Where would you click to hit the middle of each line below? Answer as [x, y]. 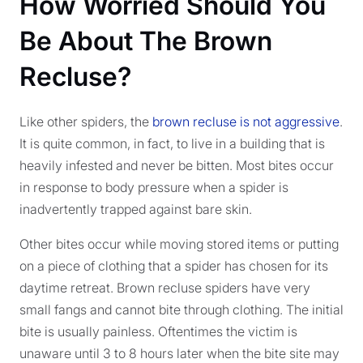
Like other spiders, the [86, 122]
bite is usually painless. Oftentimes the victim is [158, 331]
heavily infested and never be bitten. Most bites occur [177, 165]
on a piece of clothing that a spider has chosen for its [174, 266]
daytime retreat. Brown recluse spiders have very [165, 288]
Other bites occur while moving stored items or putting [179, 244]
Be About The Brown [146, 41]
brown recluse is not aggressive [246, 122]
